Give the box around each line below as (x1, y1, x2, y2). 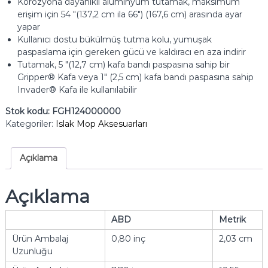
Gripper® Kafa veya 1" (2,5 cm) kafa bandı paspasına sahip (17, 72, 254, 83)
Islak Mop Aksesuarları (55, 118, 147, 130)
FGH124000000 (51, 106, 121, 117)
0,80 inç (111, 233, 145, 244)
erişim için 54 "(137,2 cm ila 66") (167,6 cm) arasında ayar (17, 9, 242, 20)
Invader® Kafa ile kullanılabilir (17, 84, 137, 96)
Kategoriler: (5, 118, 56, 130)
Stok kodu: (5, 106, 52, 117)
